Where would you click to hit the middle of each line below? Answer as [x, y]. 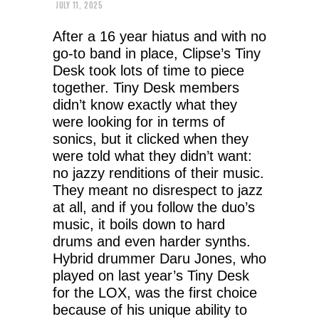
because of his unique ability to [150, 309]
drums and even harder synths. [152, 241]
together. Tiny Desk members [148, 87]
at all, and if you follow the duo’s [154, 207]
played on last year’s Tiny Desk [151, 275]
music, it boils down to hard [139, 224]
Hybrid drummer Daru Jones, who [159, 258]
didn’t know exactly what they [145, 104]
